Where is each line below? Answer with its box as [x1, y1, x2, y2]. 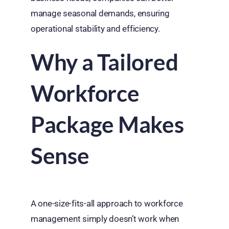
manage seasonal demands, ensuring [30, 8, 170, 19]
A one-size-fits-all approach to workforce [30, 198, 183, 209]
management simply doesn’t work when [30, 214, 179, 224]
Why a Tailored [30, 49, 178, 76]
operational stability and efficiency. [30, 24, 160, 34]
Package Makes [30, 111, 184, 138]
